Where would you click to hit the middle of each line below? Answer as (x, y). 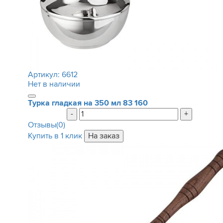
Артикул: (45, 75)
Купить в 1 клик (55, 136)
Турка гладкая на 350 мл (74, 103)
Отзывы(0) (46, 125)
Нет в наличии (54, 84)
